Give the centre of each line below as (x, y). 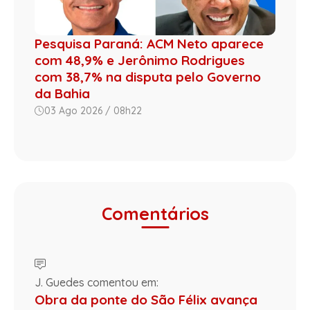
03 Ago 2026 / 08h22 (93, 111)
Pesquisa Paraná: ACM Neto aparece (149, 44)
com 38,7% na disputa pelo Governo (148, 77)
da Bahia (62, 94)
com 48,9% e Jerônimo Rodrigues (140, 61)
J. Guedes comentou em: (97, 282)
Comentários (155, 214)
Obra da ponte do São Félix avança (146, 299)
